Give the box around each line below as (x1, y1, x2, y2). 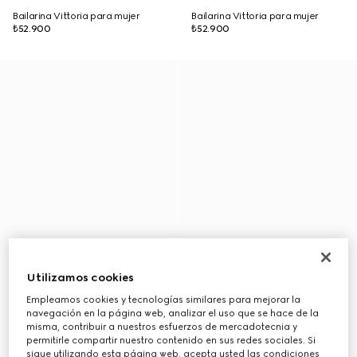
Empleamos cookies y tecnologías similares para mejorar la (26, 293, 301, 305)
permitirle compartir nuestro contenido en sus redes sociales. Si (26, 334, 316, 346)
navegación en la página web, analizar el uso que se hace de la (26, 307, 320, 319)
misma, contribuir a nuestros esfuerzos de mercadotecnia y (26, 320, 298, 332)
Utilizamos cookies (26, 270, 135, 284)
